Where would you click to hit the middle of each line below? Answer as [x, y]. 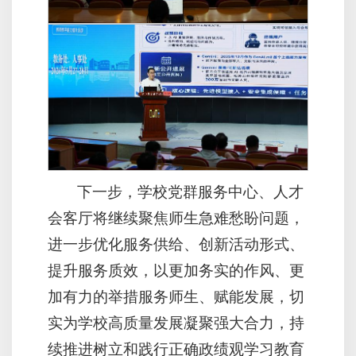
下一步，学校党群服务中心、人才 [191, 192]
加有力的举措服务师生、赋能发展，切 [176, 297]
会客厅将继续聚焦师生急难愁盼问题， [176, 218]
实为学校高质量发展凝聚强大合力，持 [176, 323]
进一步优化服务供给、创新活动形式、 [176, 244]
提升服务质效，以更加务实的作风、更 [176, 271]
